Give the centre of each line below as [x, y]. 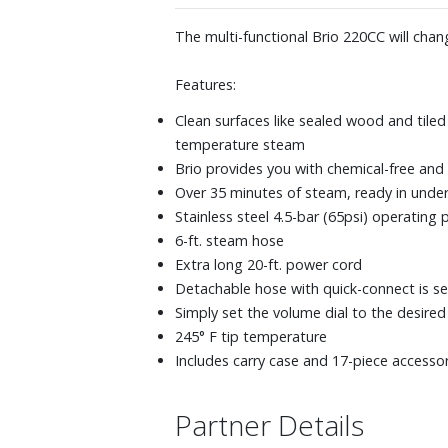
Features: [205, 84]
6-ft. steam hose [229, 240]
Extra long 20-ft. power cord [268, 264]
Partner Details [269, 424]
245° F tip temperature [251, 336]
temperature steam [240, 144]
